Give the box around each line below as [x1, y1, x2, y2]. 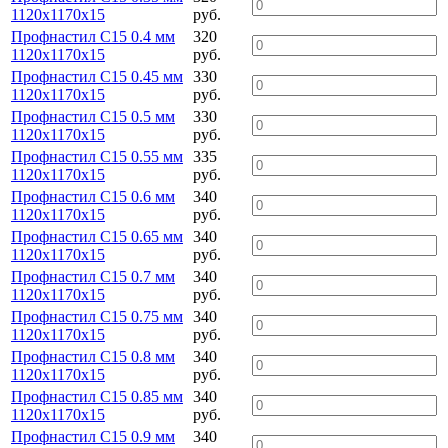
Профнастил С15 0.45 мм [11, 67, 183, 85]
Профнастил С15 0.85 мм [11, 387, 183, 405]
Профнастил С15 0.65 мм [11, 227, 183, 245]
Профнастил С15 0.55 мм [11, 147, 183, 165]
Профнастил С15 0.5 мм [11, 107, 175, 125]
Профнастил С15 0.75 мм [11, 307, 183, 325]
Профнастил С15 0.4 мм [11, 27, 175, 45]
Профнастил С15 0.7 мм [11, 267, 175, 285]
